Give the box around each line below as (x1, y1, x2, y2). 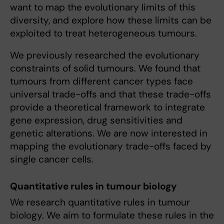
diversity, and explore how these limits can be (10, 14, 211, 27)
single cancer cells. (10, 153, 93, 166)
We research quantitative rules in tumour (10, 195, 190, 208)
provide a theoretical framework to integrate (10, 101, 205, 114)
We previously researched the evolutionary (10, 49, 199, 62)
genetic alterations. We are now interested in (10, 127, 207, 140)
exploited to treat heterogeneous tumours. (10, 27, 197, 40)
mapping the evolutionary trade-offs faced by (10, 140, 211, 153)
